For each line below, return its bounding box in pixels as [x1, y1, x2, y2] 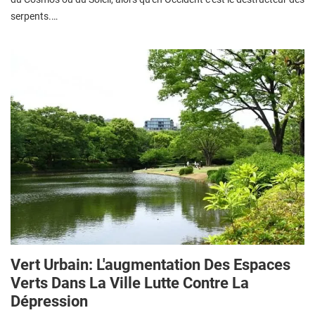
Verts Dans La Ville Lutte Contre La [11, 274, 249, 292]
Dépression [11, 292, 88, 311]
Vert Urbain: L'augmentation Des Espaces [11, 255, 290, 274]
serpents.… [11, 10, 58, 22]
